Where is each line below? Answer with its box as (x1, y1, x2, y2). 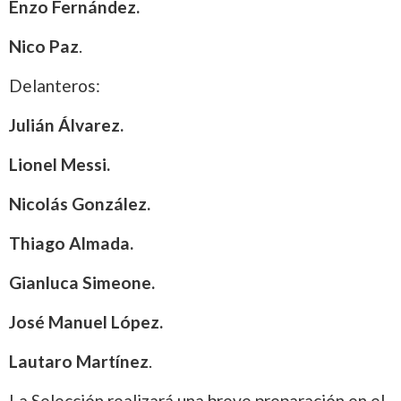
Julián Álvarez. (9, 115, 124, 136)
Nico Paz (9, 36, 79, 57)
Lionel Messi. (9, 154, 110, 175)
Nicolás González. (9, 193, 150, 215)
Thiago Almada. (9, 233, 133, 254)
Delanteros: (9, 75, 100, 97)
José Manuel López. (9, 311, 163, 333)
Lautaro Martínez (9, 351, 149, 372)
